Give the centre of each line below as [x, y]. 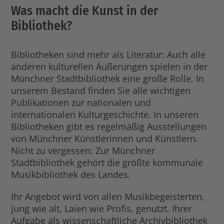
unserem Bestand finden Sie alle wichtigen [101, 90]
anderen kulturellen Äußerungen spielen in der [109, 66]
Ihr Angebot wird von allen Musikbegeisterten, [108, 196]
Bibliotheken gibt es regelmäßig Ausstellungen [109, 126]
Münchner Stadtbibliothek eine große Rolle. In [108, 78]
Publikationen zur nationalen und [81, 102]
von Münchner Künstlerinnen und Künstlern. [105, 138]
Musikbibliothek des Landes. [71, 174]
